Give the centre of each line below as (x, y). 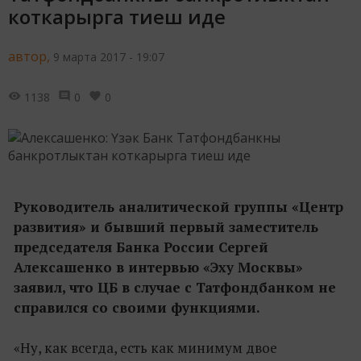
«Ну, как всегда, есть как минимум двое (145, 347)
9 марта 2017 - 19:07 (109, 56)
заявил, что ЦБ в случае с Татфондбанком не (175, 287)
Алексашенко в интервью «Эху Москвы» (158, 267)
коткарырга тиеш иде (117, 16)
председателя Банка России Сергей (141, 247)
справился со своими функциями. (137, 307)
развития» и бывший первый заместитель (166, 226)
